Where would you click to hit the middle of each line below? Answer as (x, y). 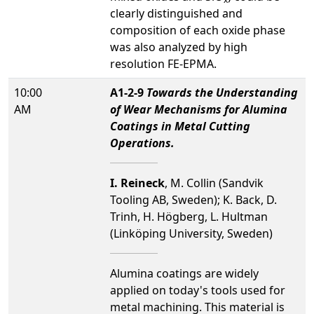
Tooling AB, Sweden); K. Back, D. (193, 199)
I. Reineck (137, 183)
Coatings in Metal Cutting (180, 126)
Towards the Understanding (222, 92)
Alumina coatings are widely (184, 273)
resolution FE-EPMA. (163, 63)
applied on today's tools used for (198, 290)
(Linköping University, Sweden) (191, 233)
